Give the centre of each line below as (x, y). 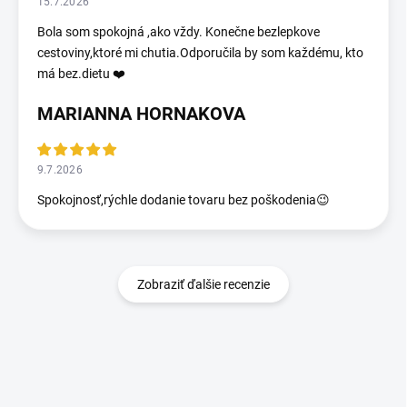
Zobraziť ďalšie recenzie (203, 284)
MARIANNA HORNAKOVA (141, 113)
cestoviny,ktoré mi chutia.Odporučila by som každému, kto (200, 52)
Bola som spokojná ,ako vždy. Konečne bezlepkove (179, 31)
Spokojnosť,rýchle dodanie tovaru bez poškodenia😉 (184, 199)
